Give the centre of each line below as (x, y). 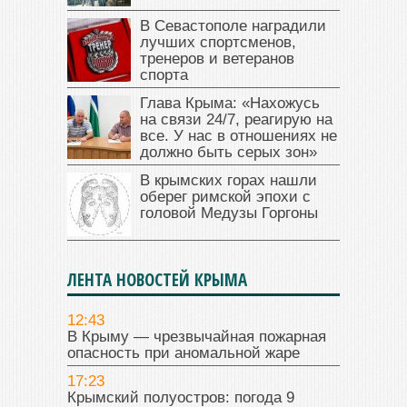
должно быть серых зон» (228, 152)
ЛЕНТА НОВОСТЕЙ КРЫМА (157, 279)
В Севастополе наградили (233, 25)
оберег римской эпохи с (225, 196)
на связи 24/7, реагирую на (236, 119)
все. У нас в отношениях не (238, 135)
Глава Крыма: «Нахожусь (230, 103)
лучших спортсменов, (218, 42)
